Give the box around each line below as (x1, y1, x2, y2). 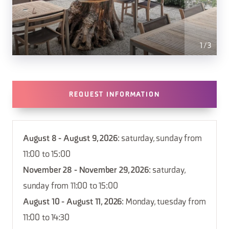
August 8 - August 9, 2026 (23, 134, 118, 143)
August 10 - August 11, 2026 (23, 198, 122, 207)
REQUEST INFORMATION (69, 91, 160, 98)
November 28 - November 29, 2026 (23, 166, 149, 175)
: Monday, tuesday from (122, 198, 206, 207)
